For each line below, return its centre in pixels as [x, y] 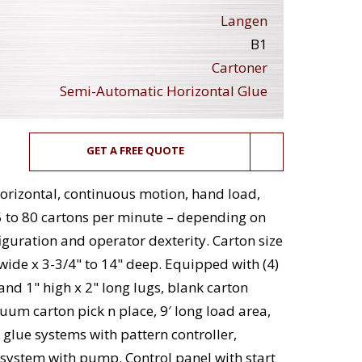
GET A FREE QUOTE [136, 151]
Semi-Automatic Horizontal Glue [164, 91]
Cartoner [240, 68]
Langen [244, 21]
